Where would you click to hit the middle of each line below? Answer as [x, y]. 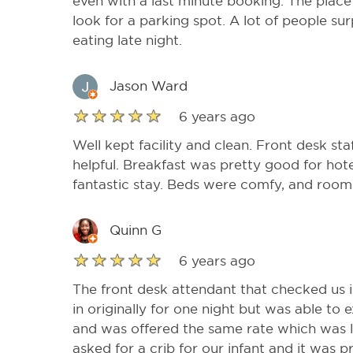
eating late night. [127, 40]
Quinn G [136, 231]
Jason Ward [149, 87]
